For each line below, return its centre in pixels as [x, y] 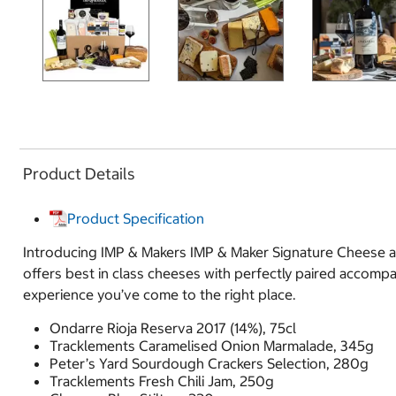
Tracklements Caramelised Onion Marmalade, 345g [212, 345]
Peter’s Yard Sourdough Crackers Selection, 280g [209, 363]
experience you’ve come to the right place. [161, 294]
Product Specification [136, 218]
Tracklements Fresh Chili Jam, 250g [162, 381]
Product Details [79, 174]
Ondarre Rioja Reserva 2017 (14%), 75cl [173, 327]
